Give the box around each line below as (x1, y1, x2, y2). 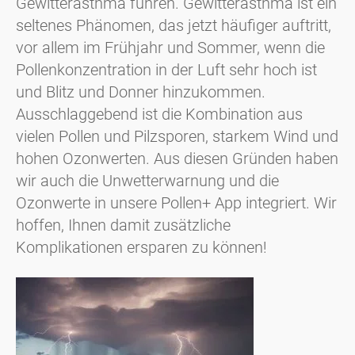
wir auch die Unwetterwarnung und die (16, 170, 279, 190)
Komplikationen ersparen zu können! (16, 237, 267, 257)
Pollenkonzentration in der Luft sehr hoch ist (16, 59, 317, 79)
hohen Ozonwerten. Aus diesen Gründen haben (16, 148, 338, 168)
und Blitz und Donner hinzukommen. (16, 82, 265, 101)
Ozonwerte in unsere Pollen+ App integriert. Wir (16, 193, 337, 212)
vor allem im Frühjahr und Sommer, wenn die (16, 37, 325, 57)
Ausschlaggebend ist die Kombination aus (16, 104, 303, 124)
